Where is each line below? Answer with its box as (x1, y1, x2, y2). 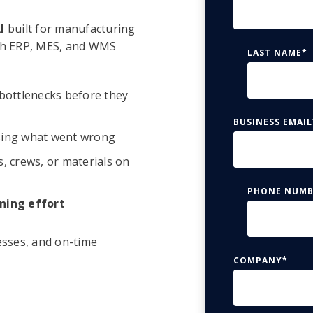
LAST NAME (247, 47, 302, 59)
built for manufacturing (4, 21, 136, 37)
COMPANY (233, 254, 282, 267)
